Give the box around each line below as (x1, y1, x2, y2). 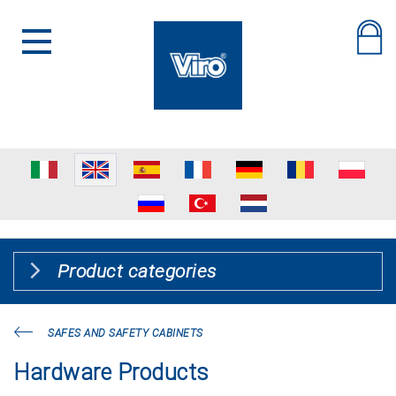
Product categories (57, 261, 217, 282)
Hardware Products (13, 360, 209, 385)
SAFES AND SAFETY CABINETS (48, 327, 203, 339)
